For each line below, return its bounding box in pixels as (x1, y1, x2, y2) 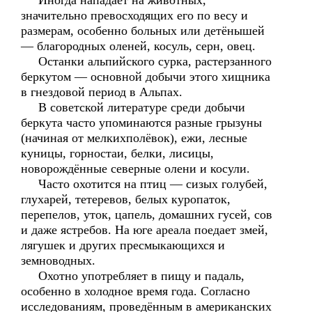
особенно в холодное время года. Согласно (21, 284, 250, 298)
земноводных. (21, 253, 95, 267)
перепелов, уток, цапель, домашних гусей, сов (21, 208, 272, 221)
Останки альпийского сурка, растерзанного (21, 54, 272, 68)
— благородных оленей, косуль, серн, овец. (21, 39, 256, 53)
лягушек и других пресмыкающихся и (21, 238, 225, 252)
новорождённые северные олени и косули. (21, 162, 250, 175)
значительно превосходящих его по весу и (21, 8, 248, 22)
